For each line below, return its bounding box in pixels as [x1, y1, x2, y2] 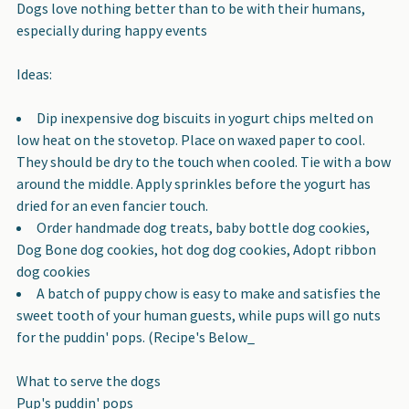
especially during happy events [16, 20, 207, 39]
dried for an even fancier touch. [16, 195, 208, 215]
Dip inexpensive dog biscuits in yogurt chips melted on [37, 108, 373, 127]
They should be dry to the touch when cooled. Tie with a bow [16, 152, 391, 171]
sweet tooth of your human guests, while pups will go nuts [16, 305, 381, 324]
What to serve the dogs [16, 371, 161, 390]
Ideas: [16, 64, 52, 83]
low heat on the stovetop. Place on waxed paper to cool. [16, 130, 365, 149]
